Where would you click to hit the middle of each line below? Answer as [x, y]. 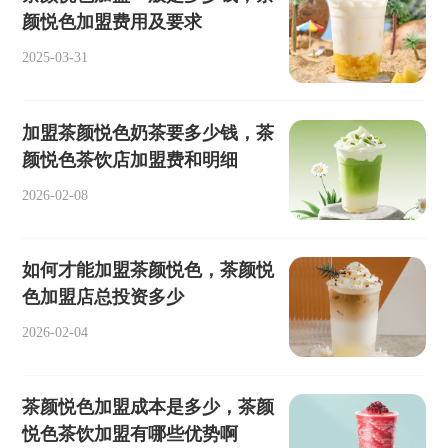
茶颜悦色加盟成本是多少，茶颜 [148, 407]
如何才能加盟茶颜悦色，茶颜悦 [148, 269]
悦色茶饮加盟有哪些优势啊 [130, 434]
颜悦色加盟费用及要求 [112, 22]
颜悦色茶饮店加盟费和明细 [130, 159]
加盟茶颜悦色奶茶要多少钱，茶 [148, 132]
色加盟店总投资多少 [103, 296]
